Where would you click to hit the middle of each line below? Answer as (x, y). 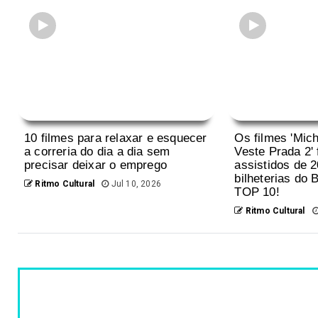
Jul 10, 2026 (135, 183)
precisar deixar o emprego (95, 165)
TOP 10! (257, 192)
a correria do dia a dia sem (97, 151)
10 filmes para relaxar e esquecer (116, 138)
